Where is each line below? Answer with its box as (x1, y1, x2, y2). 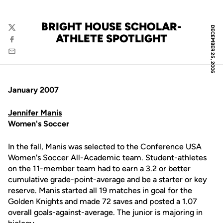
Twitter (7, 27, 32, 37)
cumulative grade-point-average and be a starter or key (8, 175, 207, 184)
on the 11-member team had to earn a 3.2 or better (8, 164, 191, 173)
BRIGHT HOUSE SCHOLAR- (41, 20, 182, 33)
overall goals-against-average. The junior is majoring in (8, 208, 203, 217)
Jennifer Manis (8, 108, 62, 117)
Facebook (7, 39, 41, 49)
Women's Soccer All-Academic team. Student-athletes (8, 153, 207, 162)
